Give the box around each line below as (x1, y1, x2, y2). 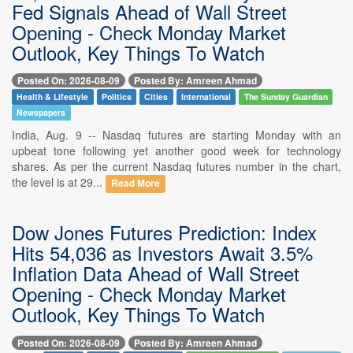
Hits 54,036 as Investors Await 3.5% (12, 239, 313, 267)
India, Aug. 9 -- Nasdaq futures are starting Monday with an (12, 127, 341, 143)
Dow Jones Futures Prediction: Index (12, 218, 317, 247)
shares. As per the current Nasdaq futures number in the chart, (12, 158, 341, 175)
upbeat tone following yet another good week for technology (12, 143, 341, 159)
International (181, 91, 232, 103)
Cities (144, 91, 169, 103)
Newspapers (17, 106, 66, 119)
